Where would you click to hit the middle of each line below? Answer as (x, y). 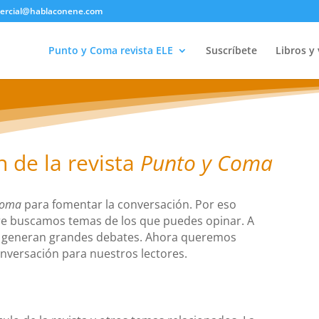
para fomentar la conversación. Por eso (129, 204)
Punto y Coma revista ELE (110, 50)
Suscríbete (231, 50)
